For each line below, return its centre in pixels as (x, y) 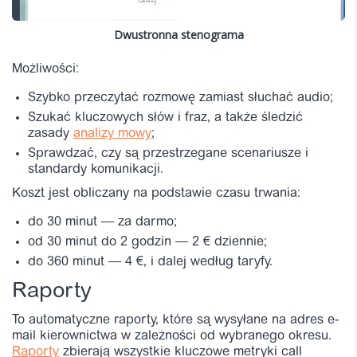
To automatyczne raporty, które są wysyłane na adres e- (175, 320)
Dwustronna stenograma (178, 34)
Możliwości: (45, 69)
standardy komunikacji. (96, 169)
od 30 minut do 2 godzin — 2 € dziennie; (147, 242)
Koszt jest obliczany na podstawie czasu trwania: (156, 193)
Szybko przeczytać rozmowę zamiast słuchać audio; (180, 98)
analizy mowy (112, 133)
